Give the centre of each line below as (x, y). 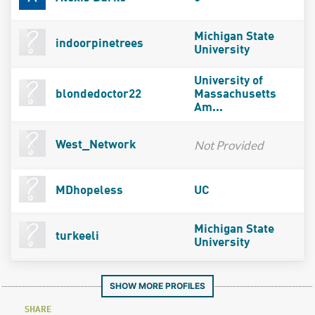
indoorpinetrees (98, 44)
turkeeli (76, 236)
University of (228, 81)
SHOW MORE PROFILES (157, 285)
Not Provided (229, 145)
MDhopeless (88, 191)
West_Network (94, 145)
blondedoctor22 (97, 94)
